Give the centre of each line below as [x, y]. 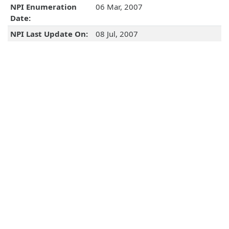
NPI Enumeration [43, 7]
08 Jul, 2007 [117, 34]
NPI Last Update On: [49, 34]
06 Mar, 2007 [119, 7]
